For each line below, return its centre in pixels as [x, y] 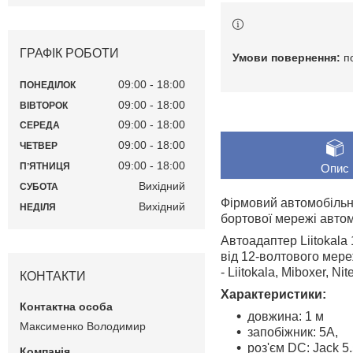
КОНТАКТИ [53, 276]
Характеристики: [273, 294]
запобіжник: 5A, [293, 332]
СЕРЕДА [40, 126]
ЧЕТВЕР [39, 146]
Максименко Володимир [83, 326]
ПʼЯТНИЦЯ [45, 167]
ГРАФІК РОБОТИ [69, 54]
